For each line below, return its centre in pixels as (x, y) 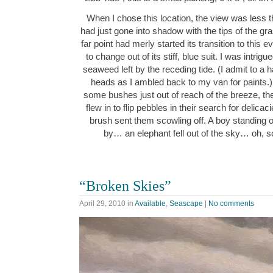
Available (150, 204)
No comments (231, 204)
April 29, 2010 (102, 204)
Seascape (186, 204)
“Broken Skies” (125, 186)
